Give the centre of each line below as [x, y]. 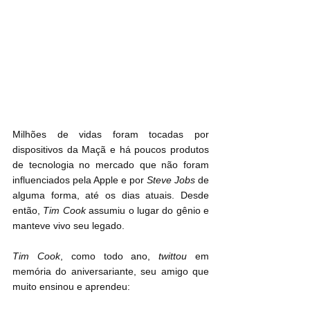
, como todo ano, [109, 256]
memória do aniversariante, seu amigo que [111, 272]
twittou [173, 256]
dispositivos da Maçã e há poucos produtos [111, 150]
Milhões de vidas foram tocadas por [111, 135]
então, [28, 211]
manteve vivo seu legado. [69, 226]
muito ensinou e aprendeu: [71, 287]
